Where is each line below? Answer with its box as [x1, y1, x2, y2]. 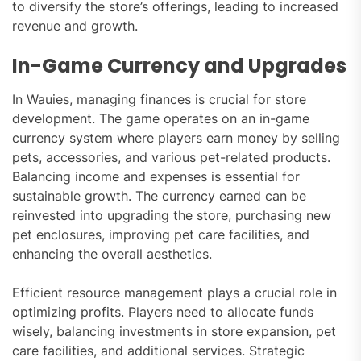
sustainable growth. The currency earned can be [12, 188, 306, 205]
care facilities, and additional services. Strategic [12, 342, 305, 359]
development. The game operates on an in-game [12, 110, 309, 127]
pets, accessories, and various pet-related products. [12, 149, 330, 166]
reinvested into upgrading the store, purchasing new [12, 207, 331, 224]
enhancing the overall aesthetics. [12, 246, 212, 263]
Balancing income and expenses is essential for [12, 168, 300, 185]
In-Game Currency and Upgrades [12, 52, 346, 80]
